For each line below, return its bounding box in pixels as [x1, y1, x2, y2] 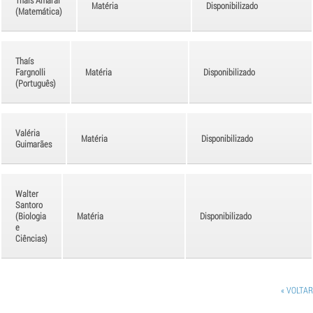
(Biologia [15, 210, 46, 221]
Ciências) [15, 232, 48, 244]
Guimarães [15, 138, 52, 150]
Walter [15, 187, 38, 199]
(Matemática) [15, 5, 62, 17]
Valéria [15, 126, 40, 138]
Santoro [15, 198, 43, 210]
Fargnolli [15, 66, 45, 78]
